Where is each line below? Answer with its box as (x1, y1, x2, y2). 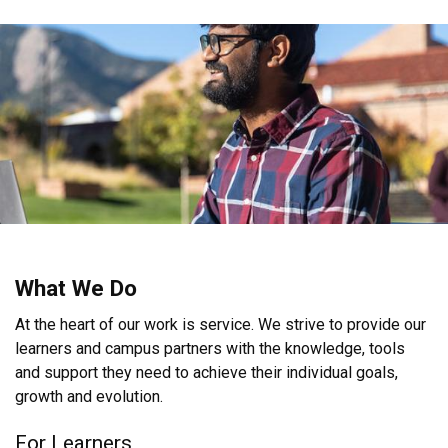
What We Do (15, 274, 137, 301)
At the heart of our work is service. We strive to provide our (15, 314, 426, 334)
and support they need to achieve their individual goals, (15, 362, 398, 382)
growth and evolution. (15, 386, 167, 406)
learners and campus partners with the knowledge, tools (15, 338, 405, 358)
